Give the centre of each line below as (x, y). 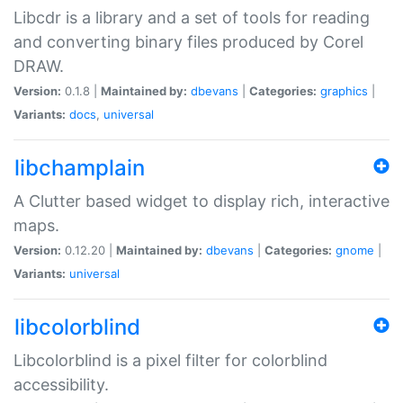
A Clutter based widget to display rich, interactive (201, 201)
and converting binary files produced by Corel (188, 41)
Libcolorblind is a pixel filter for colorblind (170, 360)
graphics (344, 90)
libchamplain (80, 167)
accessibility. (61, 384)
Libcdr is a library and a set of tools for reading (192, 17)
